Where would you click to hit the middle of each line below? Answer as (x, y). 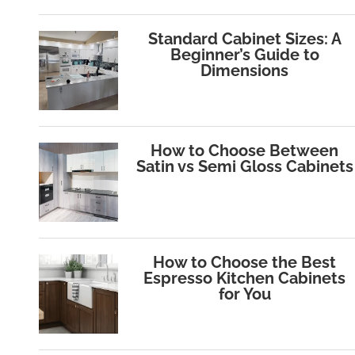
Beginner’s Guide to (244, 55)
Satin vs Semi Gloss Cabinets (244, 167)
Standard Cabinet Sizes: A (244, 39)
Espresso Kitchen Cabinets (245, 279)
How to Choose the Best (245, 263)
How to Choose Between (245, 151)
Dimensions (245, 71)
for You (244, 294)
